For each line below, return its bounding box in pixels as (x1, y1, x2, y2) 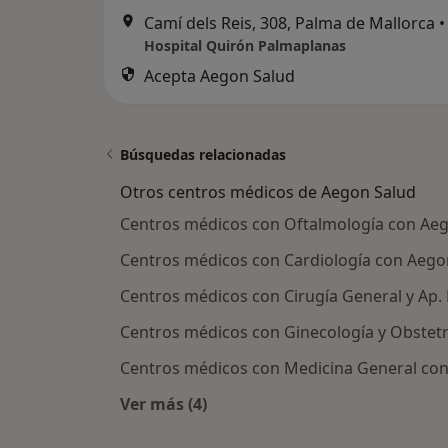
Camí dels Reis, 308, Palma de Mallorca (144, 12, 435, 34)
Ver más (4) (120, 393, 207, 415)
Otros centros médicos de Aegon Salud (120, 181, 416, 203)
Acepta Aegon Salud (144, 65, 295, 87)
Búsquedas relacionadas (120, 145, 286, 164)
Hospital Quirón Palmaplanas (144, 36, 346, 55)
